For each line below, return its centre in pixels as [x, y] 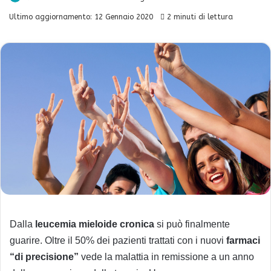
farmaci [243, 241]
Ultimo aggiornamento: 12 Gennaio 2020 [81, 17]
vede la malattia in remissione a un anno [166, 257]
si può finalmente [192, 224]
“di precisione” [44, 257]
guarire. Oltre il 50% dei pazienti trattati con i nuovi [118, 241]
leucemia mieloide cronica [95, 224]
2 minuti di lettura [199, 17]
